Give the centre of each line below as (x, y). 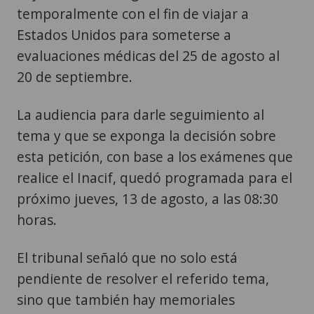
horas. (37, 219)
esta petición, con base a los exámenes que (155, 156)
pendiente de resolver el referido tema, (143, 278)
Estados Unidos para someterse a (124, 34)
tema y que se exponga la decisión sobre (146, 135)
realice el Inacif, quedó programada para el (155, 177)
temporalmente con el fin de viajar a (133, 13)
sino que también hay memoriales (126, 299)
